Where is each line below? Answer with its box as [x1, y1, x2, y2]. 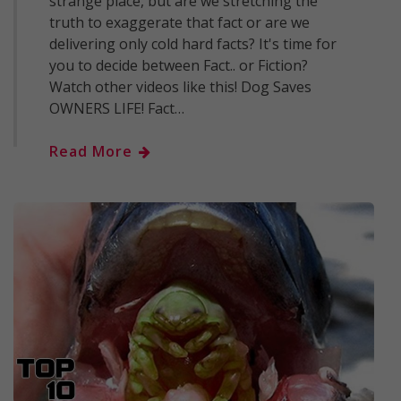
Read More [49, 141, 137, 161]
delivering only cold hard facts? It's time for [49, 33, 337, 54]
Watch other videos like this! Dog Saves [49, 76, 311, 97]
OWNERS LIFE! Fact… [49, 98, 184, 118]
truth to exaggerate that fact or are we [49, 12, 310, 32]
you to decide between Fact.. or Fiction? [49, 55, 308, 75]
